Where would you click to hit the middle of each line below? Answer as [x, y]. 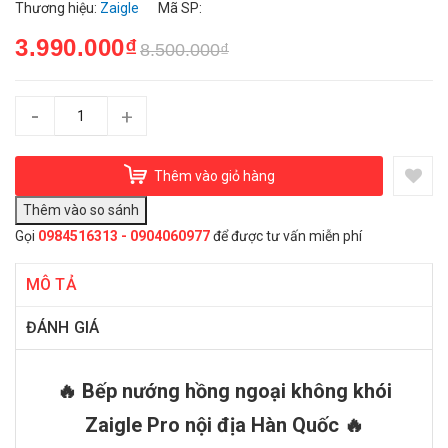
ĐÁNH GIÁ [63, 328]
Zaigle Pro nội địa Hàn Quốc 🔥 [224, 425]
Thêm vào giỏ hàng [214, 175]
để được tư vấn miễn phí [286, 236]
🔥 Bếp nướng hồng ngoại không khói [224, 391]
